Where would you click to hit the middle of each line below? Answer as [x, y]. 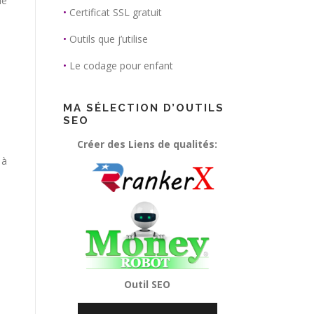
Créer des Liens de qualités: [147, 144]
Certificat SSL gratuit [116, 12]
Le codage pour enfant [121, 66]
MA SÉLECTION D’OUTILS [144, 108]
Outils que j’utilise [109, 39]
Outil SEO [147, 285]
